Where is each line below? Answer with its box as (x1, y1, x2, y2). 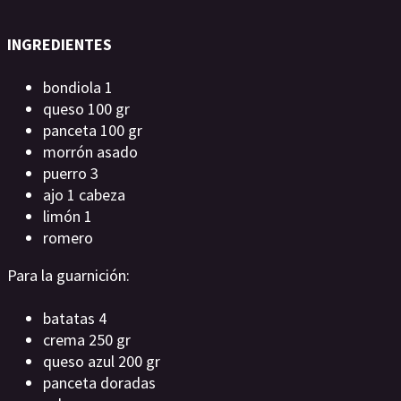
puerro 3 (43, 163, 102, 183)
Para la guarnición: (7, 265, 130, 286)
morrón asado (43, 141, 138, 162)
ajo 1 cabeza (43, 184, 125, 205)
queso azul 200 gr (43, 351, 160, 371)
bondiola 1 (43, 77, 113, 98)
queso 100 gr (43, 98, 130, 119)
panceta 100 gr (43, 120, 142, 141)
